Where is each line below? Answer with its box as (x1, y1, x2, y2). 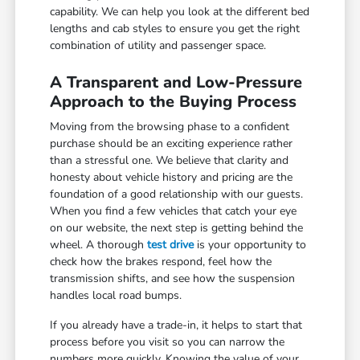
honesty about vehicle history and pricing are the (50, 170, 293, 186)
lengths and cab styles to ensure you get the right (50, 21, 301, 37)
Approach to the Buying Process (50, 91, 297, 113)
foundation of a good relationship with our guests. (50, 186, 304, 202)
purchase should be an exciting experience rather (50, 136, 293, 152)
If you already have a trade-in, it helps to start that (50, 317, 303, 333)
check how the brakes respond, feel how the (50, 254, 272, 270)
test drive (147, 237, 194, 253)
